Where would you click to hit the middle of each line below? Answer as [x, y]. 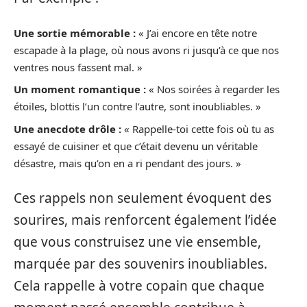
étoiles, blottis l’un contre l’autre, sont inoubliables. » [137, 107]
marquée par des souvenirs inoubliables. [140, 264]
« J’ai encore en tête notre [196, 33]
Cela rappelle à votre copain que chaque [139, 286]
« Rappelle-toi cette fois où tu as [198, 128]
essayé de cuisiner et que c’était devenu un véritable [136, 146]
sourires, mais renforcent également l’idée [145, 220]
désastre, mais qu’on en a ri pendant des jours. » [127, 163]
